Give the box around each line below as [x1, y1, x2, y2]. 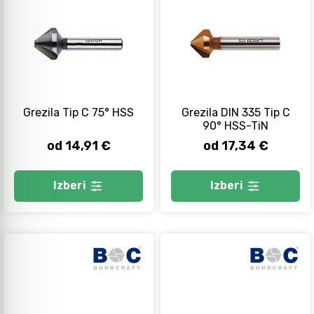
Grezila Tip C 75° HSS [23, 105, 134, 119]
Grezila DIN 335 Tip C [181, 105, 290, 119]
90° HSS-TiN [202, 118, 269, 132]
